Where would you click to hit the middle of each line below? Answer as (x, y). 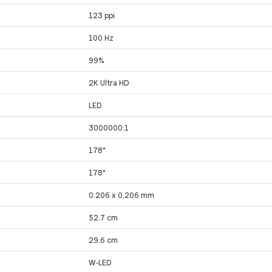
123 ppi (102, 15)
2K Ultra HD (109, 83)
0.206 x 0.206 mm (122, 195)
